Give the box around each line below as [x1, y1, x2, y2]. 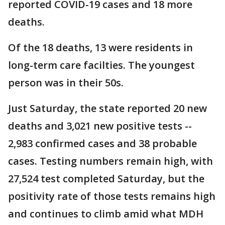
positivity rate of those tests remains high [8, 189, 215, 203]
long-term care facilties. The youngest [8, 58, 195, 72]
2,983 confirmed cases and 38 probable [8, 137, 197, 150]
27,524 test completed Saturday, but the [8, 172, 204, 185]
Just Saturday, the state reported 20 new [8, 101, 207, 115]
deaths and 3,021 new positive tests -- [8, 119, 192, 133]
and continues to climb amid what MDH [8, 207, 203, 220]
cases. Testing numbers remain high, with [8, 154, 213, 168]
